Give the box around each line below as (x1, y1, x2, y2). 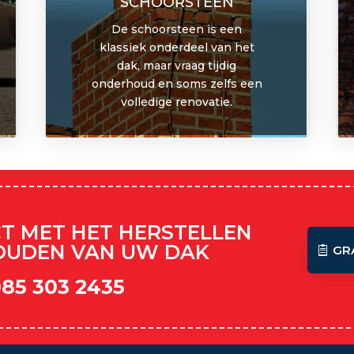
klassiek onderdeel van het (99, 40, 254, 55)
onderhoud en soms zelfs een (91, 76, 262, 91)
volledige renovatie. (121, 94, 233, 109)
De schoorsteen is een (111, 21, 243, 36)
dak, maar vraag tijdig (117, 58, 237, 73)
